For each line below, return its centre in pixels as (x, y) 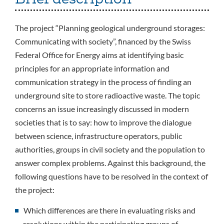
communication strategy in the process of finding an (103, 82)
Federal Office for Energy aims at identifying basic (99, 55)
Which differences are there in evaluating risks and (109, 210)
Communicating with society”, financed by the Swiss (103, 41)
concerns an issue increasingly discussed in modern (102, 109)
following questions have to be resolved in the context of (111, 176)
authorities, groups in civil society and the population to (110, 149)
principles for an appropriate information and (92, 68)
